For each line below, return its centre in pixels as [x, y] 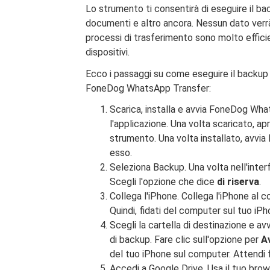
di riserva [238, 181]
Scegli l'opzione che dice [163, 181]
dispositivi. [108, 52]
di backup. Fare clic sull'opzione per [185, 239]
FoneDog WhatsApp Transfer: [148, 88]
